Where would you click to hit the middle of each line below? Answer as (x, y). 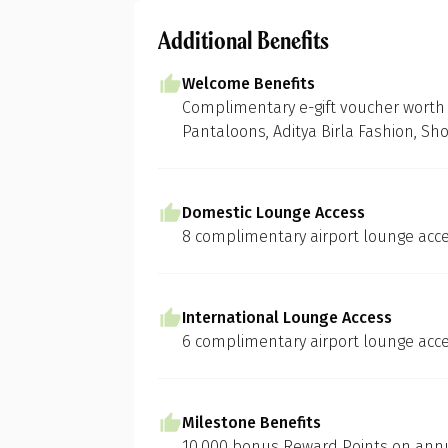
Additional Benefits (244, 40)
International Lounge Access (287, 317)
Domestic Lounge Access (274, 212)
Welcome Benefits (249, 83)
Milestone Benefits (252, 422)
